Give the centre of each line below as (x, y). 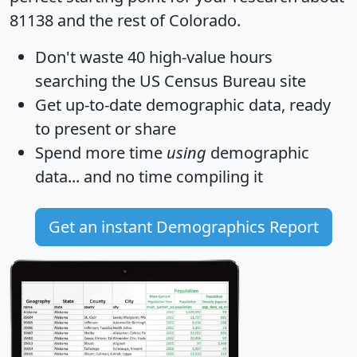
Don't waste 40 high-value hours (154, 57)
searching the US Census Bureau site (171, 81)
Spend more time (101, 153)
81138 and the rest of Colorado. (125, 21)
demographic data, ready (236, 105)
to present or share (106, 129)
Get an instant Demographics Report (184, 227)
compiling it (218, 177)
